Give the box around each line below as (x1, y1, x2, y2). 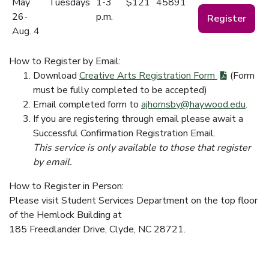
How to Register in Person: (9, 180, 124, 193)
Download (33, 69, 79, 82)
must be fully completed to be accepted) (33, 83, 207, 97)
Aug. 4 (11, 25, 40, 38)
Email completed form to (33, 98, 141, 111)
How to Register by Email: (9, 55, 121, 68)
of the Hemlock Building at (9, 208, 122, 222)
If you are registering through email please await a (33, 112, 243, 125)
